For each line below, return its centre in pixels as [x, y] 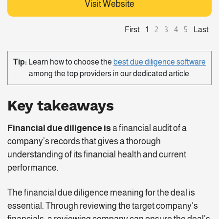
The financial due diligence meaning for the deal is [101, 193]
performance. [34, 168]
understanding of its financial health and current [97, 155]
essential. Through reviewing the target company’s [103, 206]
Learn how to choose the [70, 62]
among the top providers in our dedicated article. [109, 74]
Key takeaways [61, 106]
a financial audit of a [149, 128]
